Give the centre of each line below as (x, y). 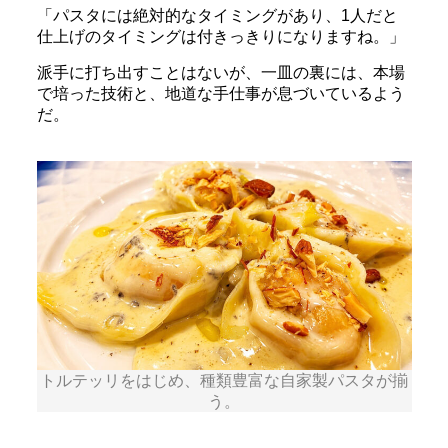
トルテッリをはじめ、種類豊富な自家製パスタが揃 (224, 380)
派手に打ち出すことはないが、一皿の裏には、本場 (220, 73)
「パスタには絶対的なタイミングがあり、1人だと (217, 16)
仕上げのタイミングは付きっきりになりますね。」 (220, 37)
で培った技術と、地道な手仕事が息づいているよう (220, 94)
